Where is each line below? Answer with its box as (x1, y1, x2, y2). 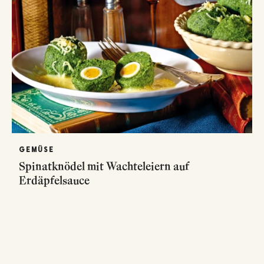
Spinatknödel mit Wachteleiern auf (19, 159, 189, 173)
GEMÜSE (19, 145, 54, 154)
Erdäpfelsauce (19, 173, 90, 187)
